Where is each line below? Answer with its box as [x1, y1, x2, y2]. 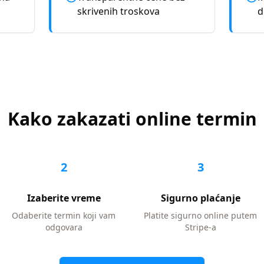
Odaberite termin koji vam [12, 210, 115, 221]
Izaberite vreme [27, 192, 101, 204]
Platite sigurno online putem [144, 210, 257, 221]
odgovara [45, 222, 82, 233]
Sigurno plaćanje [160, 192, 240, 204]
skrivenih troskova [77, 5, 160, 18]
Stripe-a [184, 222, 216, 233]
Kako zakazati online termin [7, 107, 257, 131]
